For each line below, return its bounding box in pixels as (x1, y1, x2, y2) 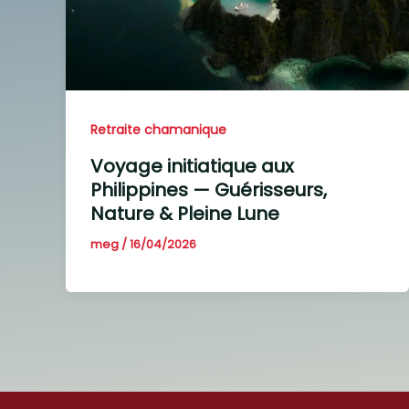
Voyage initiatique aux (90, 153, 294, 180)
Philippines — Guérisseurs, (90, 177, 327, 204)
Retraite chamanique (90, 121, 226, 140)
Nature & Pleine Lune (90, 201, 279, 227)
